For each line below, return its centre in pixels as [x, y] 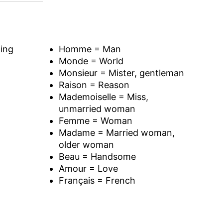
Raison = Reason [94, 85]
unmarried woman [97, 109]
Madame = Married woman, [116, 132]
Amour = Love [88, 168]
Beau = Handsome [97, 156]
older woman [86, 144]
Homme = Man [90, 49]
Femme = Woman [95, 120]
